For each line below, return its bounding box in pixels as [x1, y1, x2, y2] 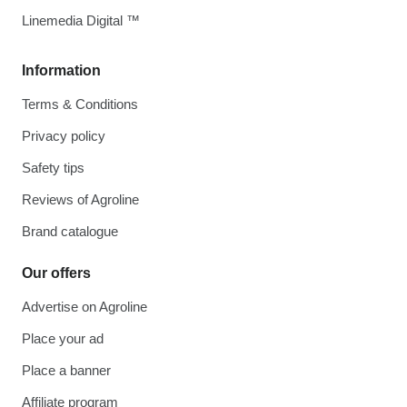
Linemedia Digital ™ [22, 13, 140, 28]
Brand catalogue [22, 223, 118, 239]
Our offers [22, 265, 91, 281]
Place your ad [22, 331, 104, 346]
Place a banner [22, 362, 111, 378]
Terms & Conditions [22, 96, 138, 112]
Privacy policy [22, 128, 105, 144]
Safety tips [22, 160, 84, 175]
